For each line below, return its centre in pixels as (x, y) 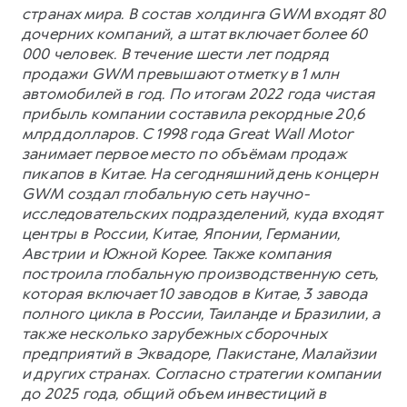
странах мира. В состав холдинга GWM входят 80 (203, 13)
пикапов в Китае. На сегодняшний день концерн (200, 173)
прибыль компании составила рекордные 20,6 (194, 113)
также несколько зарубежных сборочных (174, 333)
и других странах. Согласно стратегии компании (202, 373)
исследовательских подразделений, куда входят (202, 213)
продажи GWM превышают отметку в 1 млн (181, 73)
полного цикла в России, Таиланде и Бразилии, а (201, 313)
